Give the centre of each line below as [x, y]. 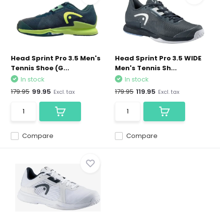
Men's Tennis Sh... [146, 68]
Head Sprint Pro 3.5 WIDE [158, 58]
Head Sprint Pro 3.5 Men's [56, 58]
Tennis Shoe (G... [40, 68]
